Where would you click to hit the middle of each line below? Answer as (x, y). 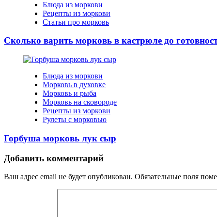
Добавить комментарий (54, 158)
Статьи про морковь (76, 22)
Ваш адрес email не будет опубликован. (68, 177)
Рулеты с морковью (75, 120)
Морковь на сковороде (80, 102)
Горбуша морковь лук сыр (60, 138)
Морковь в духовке (74, 85)
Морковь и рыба (70, 93)
